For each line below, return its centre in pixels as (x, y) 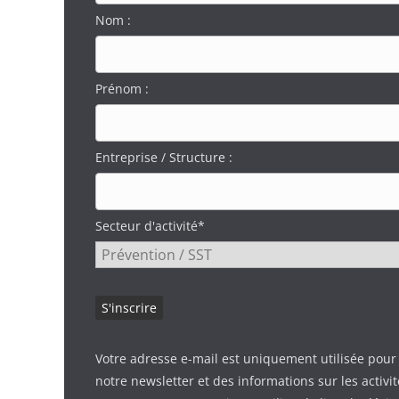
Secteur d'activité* (150, 225)
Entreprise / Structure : (164, 157)
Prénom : (122, 88)
